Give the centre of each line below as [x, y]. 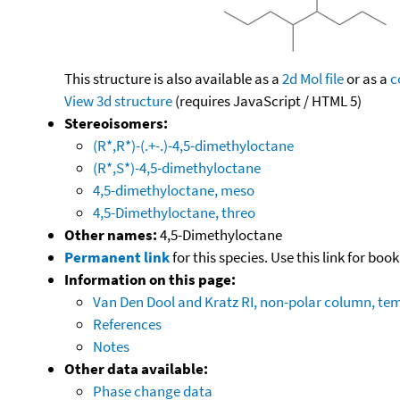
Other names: [111, 234]
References [127, 324]
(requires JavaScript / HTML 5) [267, 100]
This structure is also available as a [173, 78]
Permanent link [117, 257]
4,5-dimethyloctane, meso [174, 190]
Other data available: [136, 368]
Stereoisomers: [116, 123]
